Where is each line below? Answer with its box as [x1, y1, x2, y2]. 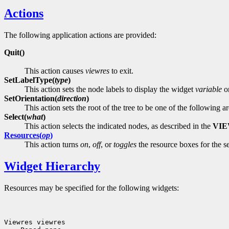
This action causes [25, 66, 85, 75]
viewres [85, 66, 109, 75]
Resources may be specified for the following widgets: [4, 183, 179, 192]
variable [195, 84, 222, 94]
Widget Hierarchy [4, 159, 100, 173]
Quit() [4, 48, 25, 57]
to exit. [109, 66, 133, 75]
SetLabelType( [4, 75, 55, 84]
